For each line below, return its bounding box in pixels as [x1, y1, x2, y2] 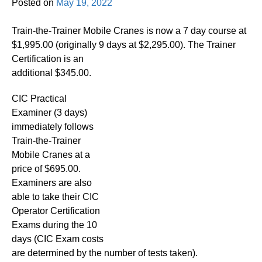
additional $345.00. [12, 67, 91, 78]
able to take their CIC [12, 191, 99, 202]
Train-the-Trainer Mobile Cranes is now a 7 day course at [12, 25, 246, 36]
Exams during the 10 [12, 219, 97, 230]
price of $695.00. [12, 163, 81, 174]
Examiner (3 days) [12, 107, 87, 118]
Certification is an [12, 53, 84, 64]
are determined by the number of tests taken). [12, 247, 198, 258]
